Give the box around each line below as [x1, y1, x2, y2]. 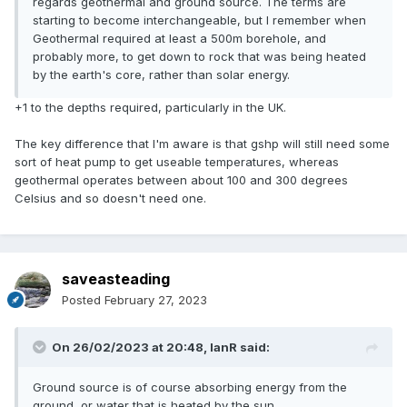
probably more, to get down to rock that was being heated [33, 49, 366, 65]
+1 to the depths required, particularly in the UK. [15, 100, 286, 115]
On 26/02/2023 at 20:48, [52, 340, 210, 355]
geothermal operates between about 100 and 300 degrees [15, 173, 348, 188]
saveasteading [62, 270, 170, 289]
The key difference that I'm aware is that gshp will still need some [15, 136, 390, 152]
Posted [62, 293, 104, 308]
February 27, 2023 [104, 293, 207, 308]
